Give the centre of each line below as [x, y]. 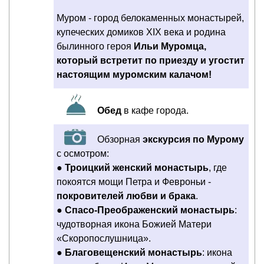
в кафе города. [156, 111]
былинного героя [95, 47]
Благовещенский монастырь [133, 253]
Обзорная [119, 140]
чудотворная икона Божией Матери [134, 225]
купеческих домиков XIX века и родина [141, 32]
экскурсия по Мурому [193, 140]
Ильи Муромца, [170, 47]
